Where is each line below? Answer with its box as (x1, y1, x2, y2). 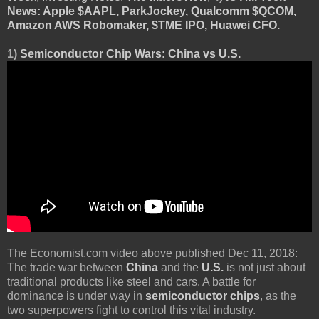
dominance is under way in (7, 289, 145, 302)
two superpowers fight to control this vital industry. (7, 303, 256, 316)
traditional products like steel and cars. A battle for (7, 275, 256, 288)
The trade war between (7, 261, 126, 273)
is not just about (226, 261, 305, 273)
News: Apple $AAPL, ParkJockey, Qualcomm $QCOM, (7, 4, 296, 17)
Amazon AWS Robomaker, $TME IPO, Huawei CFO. (7, 19, 280, 31)
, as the (260, 289, 296, 302)
